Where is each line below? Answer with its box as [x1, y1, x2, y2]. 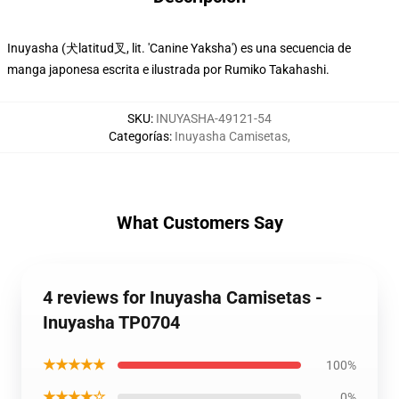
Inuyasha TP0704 [43, 312, 180, 333]
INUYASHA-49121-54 [156, 111, 272, 126]
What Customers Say [116, 212, 283, 233]
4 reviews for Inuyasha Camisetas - [43, 287, 322, 308]
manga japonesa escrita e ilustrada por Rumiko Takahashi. [7, 62, 330, 77]
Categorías [109, 129, 169, 143]
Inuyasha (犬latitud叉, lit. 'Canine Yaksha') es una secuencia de [7, 41, 351, 55]
